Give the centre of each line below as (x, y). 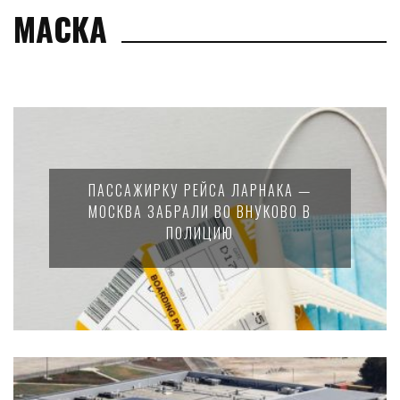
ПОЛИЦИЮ (200, 233)
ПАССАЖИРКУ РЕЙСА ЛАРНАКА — (200, 190)
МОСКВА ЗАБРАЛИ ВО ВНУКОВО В (200, 212)
